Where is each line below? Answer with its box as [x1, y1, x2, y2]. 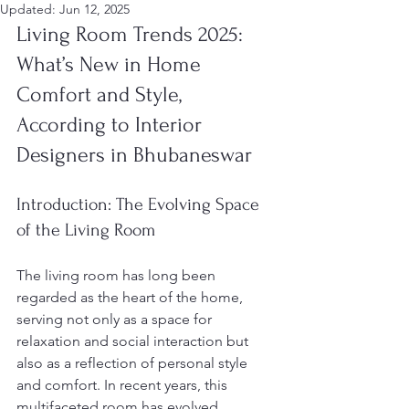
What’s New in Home [16, 52, 206, 77]
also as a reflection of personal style [16, 354, 251, 372]
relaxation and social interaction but [16, 332, 252, 350]
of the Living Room [16, 220, 155, 240]
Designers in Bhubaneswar [16, 142, 252, 167]
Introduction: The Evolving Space [16, 194, 264, 215]
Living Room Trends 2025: [16, 22, 248, 47]
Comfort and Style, [16, 82, 187, 107]
